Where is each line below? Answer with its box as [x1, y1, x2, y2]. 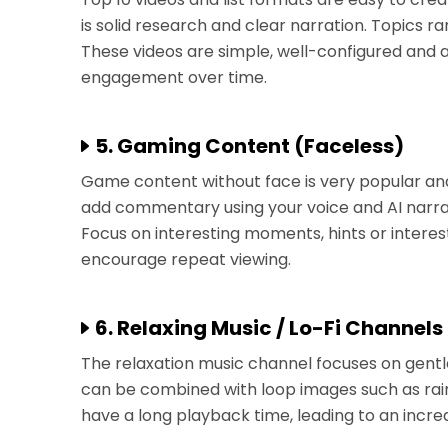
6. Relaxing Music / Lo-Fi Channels [95, 314, 444, 342]
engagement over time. [81, 66, 268, 89]
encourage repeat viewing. [81, 248, 292, 271]
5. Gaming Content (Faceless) [95, 132, 405, 160]
